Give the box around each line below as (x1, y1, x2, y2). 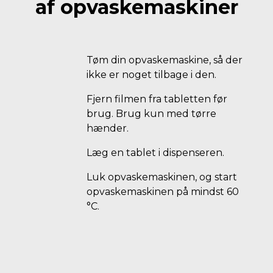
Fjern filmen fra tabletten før (87, 93, 227, 105)
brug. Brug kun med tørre (87, 108, 216, 119)
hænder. (87, 122, 129, 134)
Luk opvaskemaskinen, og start (87, 171, 237, 183)
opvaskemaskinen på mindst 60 (87, 186, 239, 197)
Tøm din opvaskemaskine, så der (87, 54, 243, 66)
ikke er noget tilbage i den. (87, 69, 216, 80)
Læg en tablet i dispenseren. (87, 147, 224, 158)
